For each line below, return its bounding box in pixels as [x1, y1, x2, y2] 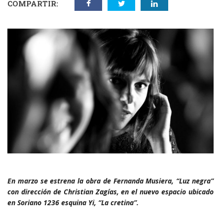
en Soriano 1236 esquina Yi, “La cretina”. [7, 198, 139, 208]
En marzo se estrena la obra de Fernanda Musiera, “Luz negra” [7, 176, 214, 186]
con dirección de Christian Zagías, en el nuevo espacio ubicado [7, 187, 214, 197]
